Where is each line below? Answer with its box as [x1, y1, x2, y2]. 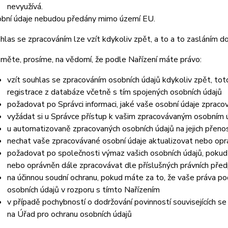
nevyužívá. [7, 1, 43, 12]
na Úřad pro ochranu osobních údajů [7, 209, 132, 220]
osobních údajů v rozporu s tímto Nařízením [7, 184, 160, 195]
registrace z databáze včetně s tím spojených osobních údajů [7, 87, 222, 98]
